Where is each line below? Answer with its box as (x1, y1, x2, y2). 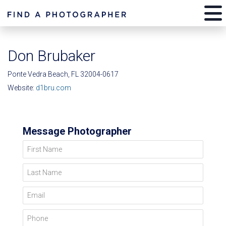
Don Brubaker (8, 47, 95, 65)
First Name (22, 142, 61, 152)
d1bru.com (36, 84, 71, 92)
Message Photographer (23, 125, 132, 137)
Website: (8, 84, 36, 92)
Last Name (22, 165, 61, 175)
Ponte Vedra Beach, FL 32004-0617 (8, 70, 119, 78)
